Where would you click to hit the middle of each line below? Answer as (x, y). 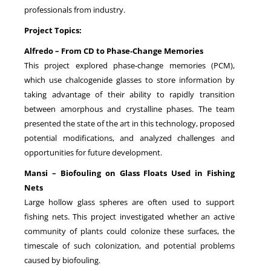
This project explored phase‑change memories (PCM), (129, 65)
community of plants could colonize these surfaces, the (129, 231)
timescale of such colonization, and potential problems (129, 245)
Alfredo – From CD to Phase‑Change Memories (114, 51)
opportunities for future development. (93, 152)
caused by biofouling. (62, 260)
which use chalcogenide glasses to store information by (129, 80)
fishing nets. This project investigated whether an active (129, 216)
